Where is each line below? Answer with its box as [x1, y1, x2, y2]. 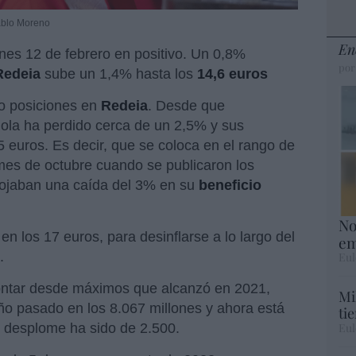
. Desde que [148, 98, 225, 114]
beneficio [199, 177, 261, 194]
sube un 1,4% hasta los [41, 66, 197, 83]
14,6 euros [197, 66, 268, 83]
